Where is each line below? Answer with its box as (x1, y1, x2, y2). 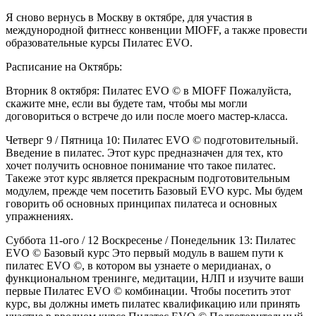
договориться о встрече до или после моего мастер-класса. (6, 110, 288, 123)
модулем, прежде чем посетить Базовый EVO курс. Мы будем (6, 185, 303, 197)
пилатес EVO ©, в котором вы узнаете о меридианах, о (6, 260, 271, 272)
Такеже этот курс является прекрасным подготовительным (6, 172, 290, 185)
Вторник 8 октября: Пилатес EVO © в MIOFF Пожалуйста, (6, 85, 291, 97)
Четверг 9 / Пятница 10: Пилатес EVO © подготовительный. (6, 134, 298, 147)
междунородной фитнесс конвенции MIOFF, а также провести (6, 24, 308, 37)
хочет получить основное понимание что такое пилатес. (6, 159, 276, 172)
